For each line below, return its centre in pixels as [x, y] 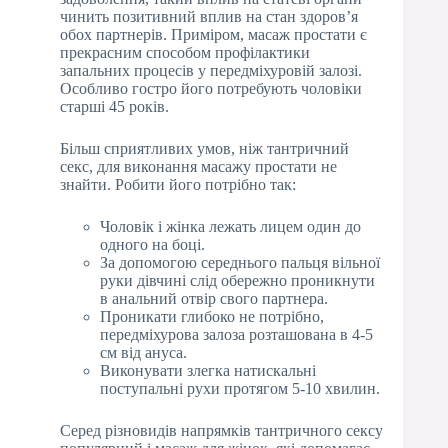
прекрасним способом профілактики [185, 52]
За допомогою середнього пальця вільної [240, 262]
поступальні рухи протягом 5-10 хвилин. [240, 388]
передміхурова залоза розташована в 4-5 [236, 334]
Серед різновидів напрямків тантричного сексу [221, 430]
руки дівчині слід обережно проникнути [237, 280]
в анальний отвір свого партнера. [214, 298]
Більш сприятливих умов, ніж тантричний [204, 148]
